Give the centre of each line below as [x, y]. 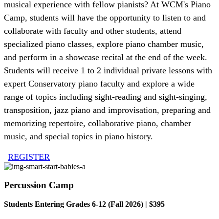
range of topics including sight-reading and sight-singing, [106, 97]
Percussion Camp [39, 185]
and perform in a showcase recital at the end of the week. [106, 57]
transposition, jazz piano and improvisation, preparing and [107, 110]
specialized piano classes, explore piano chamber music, [104, 44]
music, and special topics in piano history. [78, 136]
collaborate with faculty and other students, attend [93, 31]
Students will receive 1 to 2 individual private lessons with [108, 70]
